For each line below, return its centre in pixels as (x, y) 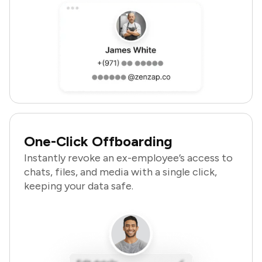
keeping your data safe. (79, 186)
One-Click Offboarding (98, 142)
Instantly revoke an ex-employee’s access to (128, 158)
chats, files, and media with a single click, (120, 172)
